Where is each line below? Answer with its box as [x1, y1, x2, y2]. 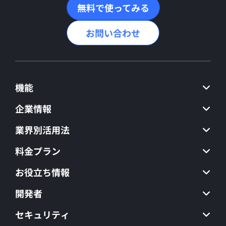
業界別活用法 [15, 123, 70, 137]
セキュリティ [15, 208, 70, 221]
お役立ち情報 [15, 165, 70, 179]
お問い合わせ [86, 26, 140, 40]
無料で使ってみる [77, 1, 149, 15]
